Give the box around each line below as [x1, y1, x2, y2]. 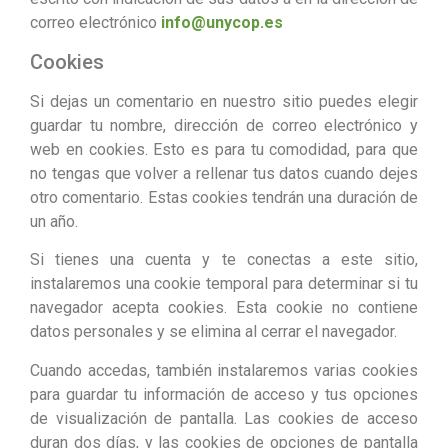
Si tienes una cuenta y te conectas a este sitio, [30, 250, 418, 270]
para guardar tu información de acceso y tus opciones [30, 384, 418, 404]
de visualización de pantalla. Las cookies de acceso [30, 408, 418, 428]
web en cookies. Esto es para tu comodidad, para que [30, 139, 418, 159]
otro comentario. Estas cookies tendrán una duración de [30, 187, 418, 207]
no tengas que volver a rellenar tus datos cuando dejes [30, 163, 418, 183]
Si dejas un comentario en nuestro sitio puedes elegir [30, 91, 418, 111]
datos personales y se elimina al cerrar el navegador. [30, 322, 397, 342]
